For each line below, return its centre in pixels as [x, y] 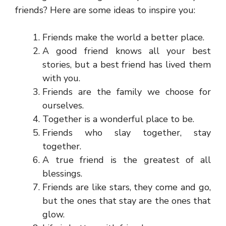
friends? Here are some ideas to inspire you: [105, 10]
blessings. [62, 174]
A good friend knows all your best [127, 51]
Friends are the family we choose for [127, 92]
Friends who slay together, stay [127, 133]
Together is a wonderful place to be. [118, 119]
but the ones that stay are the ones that [127, 201]
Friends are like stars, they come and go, [127, 187]
